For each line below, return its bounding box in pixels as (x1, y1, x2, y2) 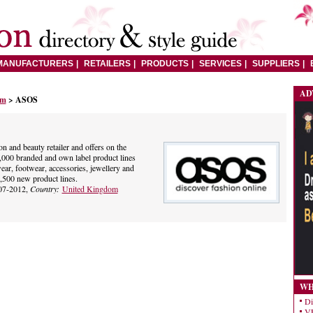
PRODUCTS (140, 59, 189, 68)
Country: (29, 183, 62, 194)
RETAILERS (83, 59, 131, 68)
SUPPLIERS (252, 59, 300, 68)
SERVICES (198, 59, 242, 68)
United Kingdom (61, 183, 118, 194)
